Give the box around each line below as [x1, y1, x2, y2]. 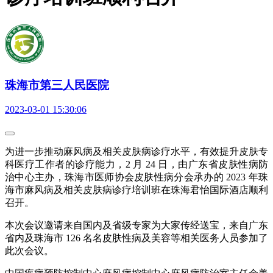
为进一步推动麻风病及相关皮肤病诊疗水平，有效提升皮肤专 [5, 146, 268, 157]
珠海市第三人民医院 [5, 78, 109, 91]
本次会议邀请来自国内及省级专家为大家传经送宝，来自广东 [5, 220, 268, 231]
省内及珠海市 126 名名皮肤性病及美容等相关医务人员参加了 [5, 233, 268, 244]
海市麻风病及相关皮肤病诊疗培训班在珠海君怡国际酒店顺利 [5, 185, 268, 196]
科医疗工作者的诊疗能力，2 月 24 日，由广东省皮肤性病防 [5, 159, 268, 170]
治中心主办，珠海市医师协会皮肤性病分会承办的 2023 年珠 [5, 172, 268, 183]
